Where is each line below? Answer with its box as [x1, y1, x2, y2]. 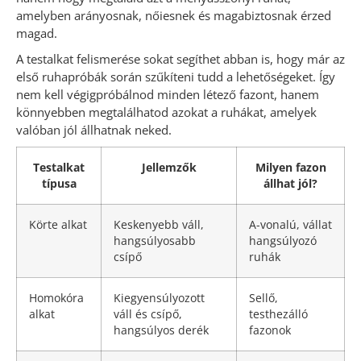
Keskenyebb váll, [114, 218, 204, 233]
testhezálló [249, 307, 308, 322]
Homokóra [29, 291, 84, 306]
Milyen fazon [255, 160, 326, 176]
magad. [16, 25, 57, 42]
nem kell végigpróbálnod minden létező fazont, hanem [16, 86, 319, 103]
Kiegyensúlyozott [114, 291, 205, 306]
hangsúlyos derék [114, 323, 209, 338]
